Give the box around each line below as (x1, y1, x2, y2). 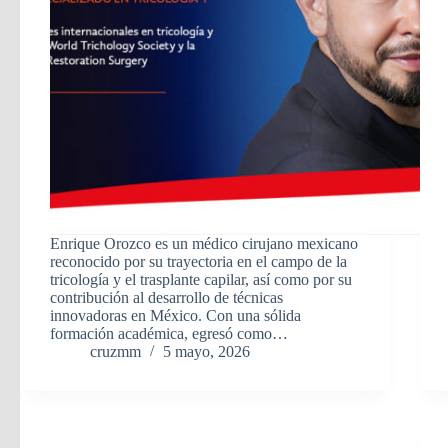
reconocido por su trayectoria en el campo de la (50, 253, 347, 271)
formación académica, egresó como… (50, 325, 288, 343)
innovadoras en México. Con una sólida (50, 307, 301, 325)
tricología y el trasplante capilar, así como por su (50, 271, 352, 289)
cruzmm (90, 343, 141, 361)
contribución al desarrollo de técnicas (50, 289, 283, 307)
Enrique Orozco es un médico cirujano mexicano (50, 235, 358, 253)
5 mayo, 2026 (163, 343, 250, 361)
